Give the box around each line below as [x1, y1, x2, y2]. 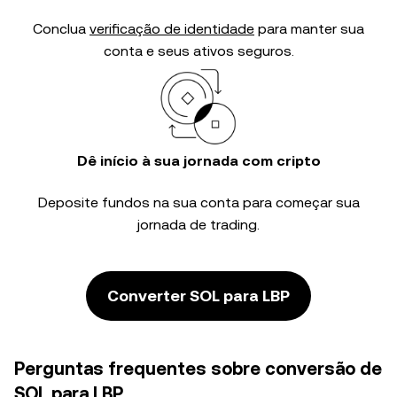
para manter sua [254, 20, 364, 37]
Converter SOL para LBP [107, 286, 290, 305]
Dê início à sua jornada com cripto [76, 152, 321, 169]
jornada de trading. [137, 216, 260, 233]
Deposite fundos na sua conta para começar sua [37, 194, 360, 211]
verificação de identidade [90, 20, 254, 37]
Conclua [33, 20, 90, 37]
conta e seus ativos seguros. [103, 43, 294, 59]
